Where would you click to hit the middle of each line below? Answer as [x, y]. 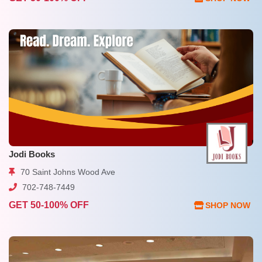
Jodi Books [32, 154]
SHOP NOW [228, 205]
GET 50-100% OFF [49, 205]
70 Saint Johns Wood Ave [67, 172]
